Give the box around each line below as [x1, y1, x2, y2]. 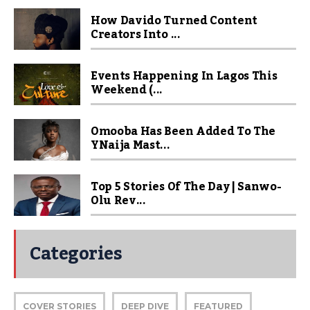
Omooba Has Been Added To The [91, 120, 276, 143]
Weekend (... [91, 78, 163, 101]
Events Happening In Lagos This [91, 64, 277, 87]
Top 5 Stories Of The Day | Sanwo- [91, 175, 282, 198]
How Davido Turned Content [91, 9, 257, 32]
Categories [30, 236, 122, 271]
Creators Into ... [91, 23, 181, 46]
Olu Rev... [91, 189, 146, 212]
